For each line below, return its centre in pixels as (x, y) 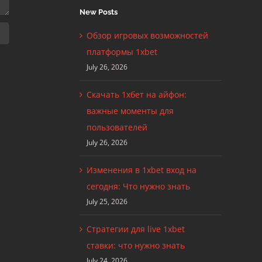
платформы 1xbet (122, 52)
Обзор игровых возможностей (147, 36)
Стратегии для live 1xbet (135, 229)
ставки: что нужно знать (135, 246)
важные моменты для (130, 111)
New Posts (98, 12)
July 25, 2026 (107, 202)
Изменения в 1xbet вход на (141, 170)
